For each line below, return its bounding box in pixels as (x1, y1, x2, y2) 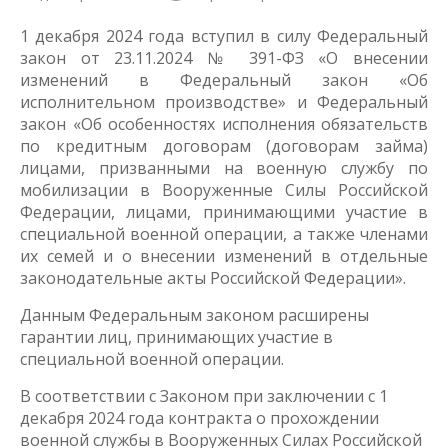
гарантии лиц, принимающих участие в (20, 326, 333, 349)
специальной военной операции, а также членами (20, 223, 428, 246)
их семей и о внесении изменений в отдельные (20, 245, 428, 268)
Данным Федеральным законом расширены (20, 304, 369, 327)
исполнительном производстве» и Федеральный (20, 91, 428, 114)
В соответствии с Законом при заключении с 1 (20, 385, 388, 408)
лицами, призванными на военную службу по (20, 157, 428, 180)
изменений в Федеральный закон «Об (20, 69, 428, 92)
